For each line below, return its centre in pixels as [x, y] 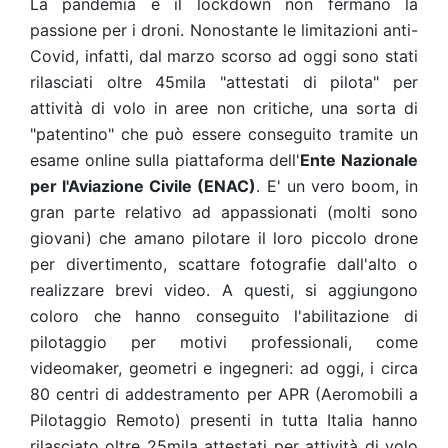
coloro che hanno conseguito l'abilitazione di [224, 316]
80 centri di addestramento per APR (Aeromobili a [224, 394]
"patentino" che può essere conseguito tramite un [224, 134]
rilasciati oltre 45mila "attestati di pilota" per [224, 82]
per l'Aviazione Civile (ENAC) [143, 186]
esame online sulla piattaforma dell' [165, 160]
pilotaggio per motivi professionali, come [224, 342]
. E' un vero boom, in [337, 186]
